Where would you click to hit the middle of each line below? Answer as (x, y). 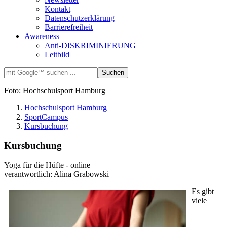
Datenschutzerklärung (80, 18)
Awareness (42, 36)
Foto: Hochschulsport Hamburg (55, 90)
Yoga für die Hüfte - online (47, 165)
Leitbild (57, 54)
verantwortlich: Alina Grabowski (56, 174)
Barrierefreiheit (69, 27)
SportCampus (46, 117)
